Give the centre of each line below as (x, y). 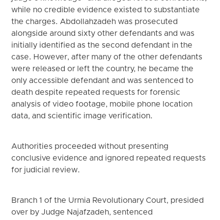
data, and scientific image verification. (82, 116)
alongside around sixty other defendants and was (103, 34)
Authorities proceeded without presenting (90, 147)
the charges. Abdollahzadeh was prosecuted (95, 22)
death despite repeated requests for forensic (96, 93)
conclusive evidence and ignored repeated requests (109, 159)
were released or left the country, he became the (103, 69)
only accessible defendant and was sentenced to (103, 81)
